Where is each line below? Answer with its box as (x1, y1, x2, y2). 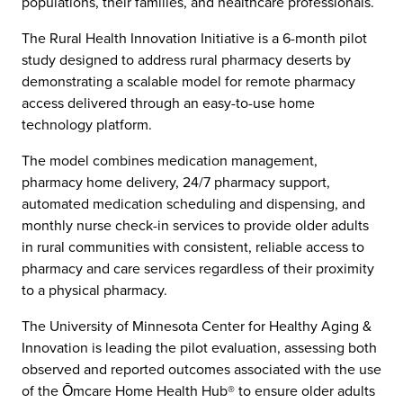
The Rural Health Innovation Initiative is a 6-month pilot (22, 28, 367, 49)
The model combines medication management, (22, 150, 318, 171)
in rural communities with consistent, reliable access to (22, 237, 364, 257)
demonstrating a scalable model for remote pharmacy (22, 71, 355, 92)
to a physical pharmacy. (22, 280, 167, 300)
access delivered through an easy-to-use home (22, 93, 315, 113)
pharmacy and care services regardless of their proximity (22, 258, 374, 279)
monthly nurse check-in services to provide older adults (22, 215, 369, 236)
